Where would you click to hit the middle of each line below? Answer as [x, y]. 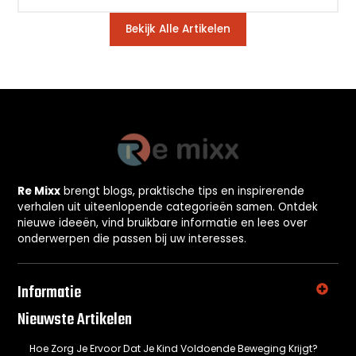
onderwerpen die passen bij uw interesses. [132, 238]
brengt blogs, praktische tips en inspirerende [183, 191]
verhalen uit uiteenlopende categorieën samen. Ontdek [168, 207]
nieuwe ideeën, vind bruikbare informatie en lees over [163, 222]
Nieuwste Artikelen [75, 320]
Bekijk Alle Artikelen [178, 29]
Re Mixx [39, 191]
